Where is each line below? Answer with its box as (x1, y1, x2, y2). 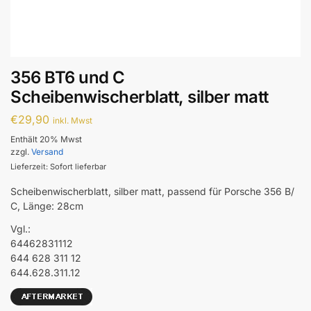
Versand (31, 146, 63, 157)
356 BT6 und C (10, 67, 125, 87)
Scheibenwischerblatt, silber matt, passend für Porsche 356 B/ (10, 185, 294, 197)
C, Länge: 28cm (10, 199, 83, 212)
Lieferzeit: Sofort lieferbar (10, 161, 106, 171)
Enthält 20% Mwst (10, 133, 82, 144)
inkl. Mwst (53, 115, 92, 126)
